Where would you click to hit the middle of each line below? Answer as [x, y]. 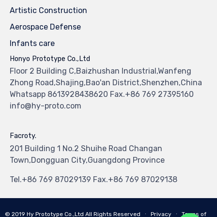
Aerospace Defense [45, 27]
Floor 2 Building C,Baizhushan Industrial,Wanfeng [101, 71]
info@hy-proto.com [46, 106]
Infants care [32, 44]
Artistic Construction [48, 11]
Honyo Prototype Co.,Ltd [50, 59]
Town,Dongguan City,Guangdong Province [87, 160]
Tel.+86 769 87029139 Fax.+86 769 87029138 [93, 179]
